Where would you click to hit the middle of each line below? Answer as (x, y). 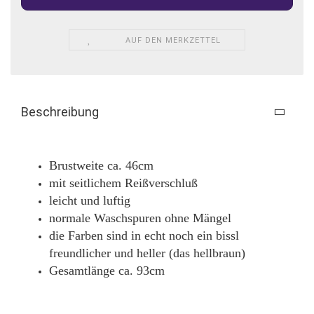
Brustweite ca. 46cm (101, 165)
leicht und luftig (90, 200)
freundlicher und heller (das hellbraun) (147, 253)
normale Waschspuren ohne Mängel (140, 218)
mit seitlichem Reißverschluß (123, 183)
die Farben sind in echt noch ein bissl (144, 235)
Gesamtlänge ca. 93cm (107, 270)
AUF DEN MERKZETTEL (173, 40)
